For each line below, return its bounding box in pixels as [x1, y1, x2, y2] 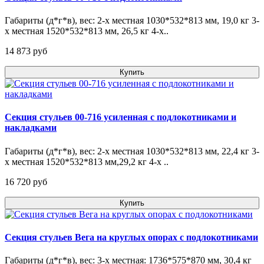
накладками [5, 123, 57, 133]
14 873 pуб [5, 46, 47, 57]
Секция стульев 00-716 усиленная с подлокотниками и [5, 112, 236, 123]
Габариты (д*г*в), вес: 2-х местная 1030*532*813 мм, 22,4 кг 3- [5, 146, 259, 156]
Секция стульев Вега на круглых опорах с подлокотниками [5, 232, 258, 242]
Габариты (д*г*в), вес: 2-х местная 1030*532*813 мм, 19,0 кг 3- [5, 15, 259, 26]
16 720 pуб [5, 176, 47, 187]
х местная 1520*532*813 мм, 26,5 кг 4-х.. [5, 26, 169, 37]
